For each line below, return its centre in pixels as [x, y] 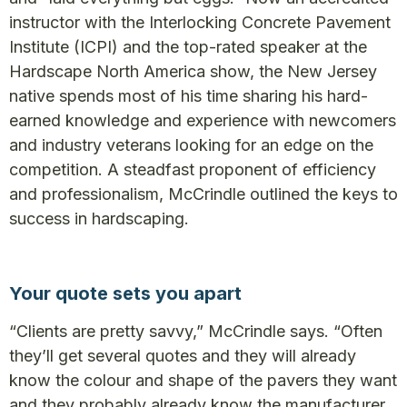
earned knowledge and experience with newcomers [203, 120]
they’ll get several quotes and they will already [183, 356]
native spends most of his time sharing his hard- [189, 96]
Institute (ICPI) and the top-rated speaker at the [188, 47]
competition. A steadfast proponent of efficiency [193, 169]
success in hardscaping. [99, 218]
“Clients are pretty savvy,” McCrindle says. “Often [196, 331]
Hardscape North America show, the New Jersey [193, 71]
